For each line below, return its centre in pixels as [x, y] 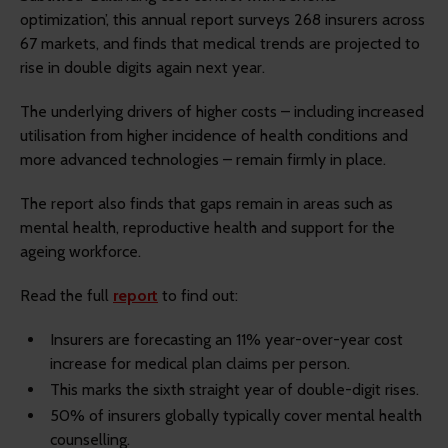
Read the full [66, 296]
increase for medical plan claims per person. [200, 364]
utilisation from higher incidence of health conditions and [214, 136]
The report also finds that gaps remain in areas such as [206, 204]
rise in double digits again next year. [142, 68]
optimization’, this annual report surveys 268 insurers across [222, 20]
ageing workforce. [82, 252]
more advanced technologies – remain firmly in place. [205, 160]
